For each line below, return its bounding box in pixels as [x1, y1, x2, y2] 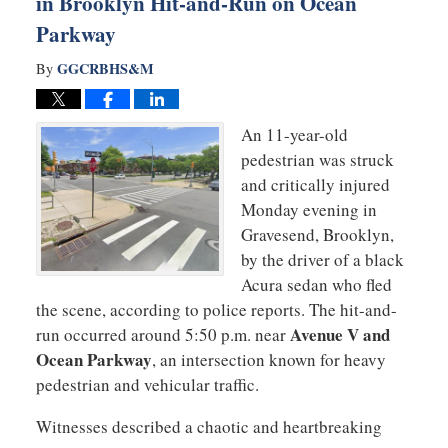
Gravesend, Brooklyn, [241, 222, 394, 246]
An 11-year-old [241, 122, 348, 146]
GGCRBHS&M [56, 57, 154, 79]
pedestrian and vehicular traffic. [35, 372, 259, 396]
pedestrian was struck [241, 147, 394, 171]
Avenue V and [289, 321, 390, 347]
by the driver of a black [241, 247, 404, 271]
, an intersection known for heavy [151, 347, 386, 371]
